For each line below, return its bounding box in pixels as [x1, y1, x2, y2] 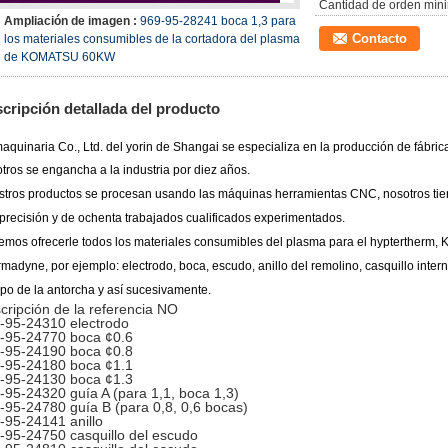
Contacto [352, 31, 407, 46]
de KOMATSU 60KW [4, 50, 115, 64]
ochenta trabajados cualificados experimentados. [78, 211, 345, 225]
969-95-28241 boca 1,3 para [140, 14, 296, 28]
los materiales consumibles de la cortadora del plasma [4, 32, 300, 46]
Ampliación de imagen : [4, 14, 140, 28]
